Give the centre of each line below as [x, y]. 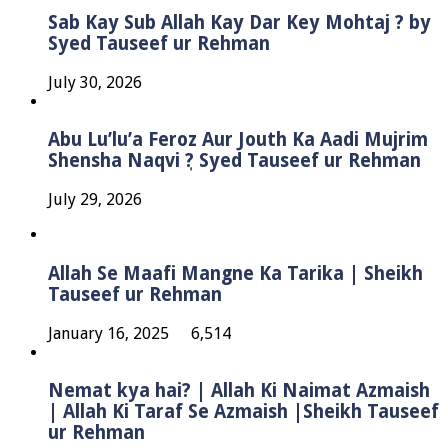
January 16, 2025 [108, 333]
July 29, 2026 [95, 200]
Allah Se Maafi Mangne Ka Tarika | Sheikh [235, 273]
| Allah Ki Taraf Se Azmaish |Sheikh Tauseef [243, 412]
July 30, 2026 [95, 82]
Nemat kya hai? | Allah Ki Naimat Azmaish [239, 391]
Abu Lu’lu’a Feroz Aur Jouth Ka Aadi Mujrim [238, 140]
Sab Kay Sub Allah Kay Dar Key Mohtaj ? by [239, 22]
